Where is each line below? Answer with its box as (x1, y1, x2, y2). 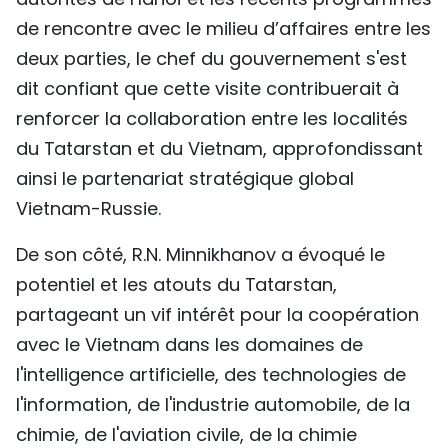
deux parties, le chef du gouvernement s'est (16, 46, 407, 72)
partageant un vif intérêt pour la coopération (16, 302, 419, 328)
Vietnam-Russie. (16, 196, 161, 222)
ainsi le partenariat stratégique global (16, 166, 354, 192)
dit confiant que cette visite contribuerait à (16, 76, 399, 102)
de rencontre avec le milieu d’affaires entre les (16, 16, 431, 42)
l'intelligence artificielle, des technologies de (16, 362, 406, 388)
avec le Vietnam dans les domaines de (16, 332, 363, 358)
